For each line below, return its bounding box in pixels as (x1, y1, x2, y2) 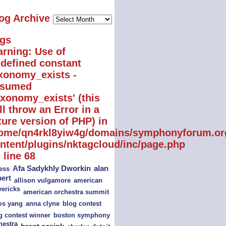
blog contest (62, 200, 101, 207)
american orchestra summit (23, 189, 109, 196)
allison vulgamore (14, 177, 71, 184)
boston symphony (53, 211, 110, 219)
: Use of (28, 46, 66, 57)
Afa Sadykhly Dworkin (12, 164, 91, 173)
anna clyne (25, 200, 60, 207)
